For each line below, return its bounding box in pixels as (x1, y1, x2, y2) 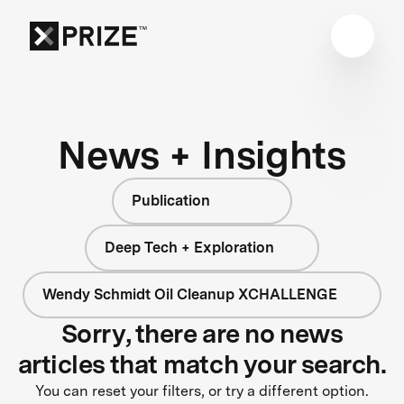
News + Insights (58, 131, 346, 178)
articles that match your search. (17, 348, 387, 380)
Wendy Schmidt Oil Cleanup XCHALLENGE (41, 285, 337, 303)
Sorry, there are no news (60, 317, 344, 349)
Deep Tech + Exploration (105, 238, 275, 256)
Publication (132, 191, 210, 209)
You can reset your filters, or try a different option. (35, 381, 369, 399)
